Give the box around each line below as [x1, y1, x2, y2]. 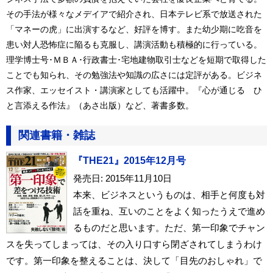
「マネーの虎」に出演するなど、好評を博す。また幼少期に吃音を [6, 24, 262, 34]
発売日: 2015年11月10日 [73, 173, 172, 183]
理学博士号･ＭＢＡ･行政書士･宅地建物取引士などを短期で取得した [6, 55, 266, 65]
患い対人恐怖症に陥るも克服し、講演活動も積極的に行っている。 [6, 40, 262, 49]
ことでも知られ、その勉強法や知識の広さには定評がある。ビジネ [6, 70, 262, 80]
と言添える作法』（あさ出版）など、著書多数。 [6, 101, 194, 110]
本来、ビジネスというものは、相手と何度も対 [73, 190, 265, 200]
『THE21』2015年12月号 [73, 155, 186, 166]
